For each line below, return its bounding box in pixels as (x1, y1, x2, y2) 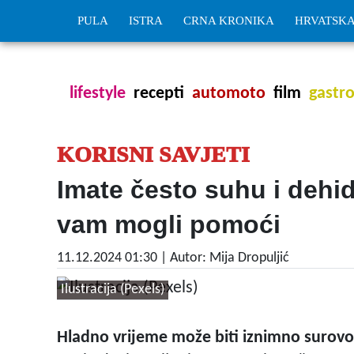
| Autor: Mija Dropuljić (160, 250, 289, 265)
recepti (134, 85, 184, 103)
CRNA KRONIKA (183, 14, 274, 27)
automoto (192, 85, 265, 103)
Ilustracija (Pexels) (61, 283, 164, 297)
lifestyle (70, 85, 126, 103)
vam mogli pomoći (57, 210, 281, 239)
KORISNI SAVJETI (57, 142, 250, 167)
